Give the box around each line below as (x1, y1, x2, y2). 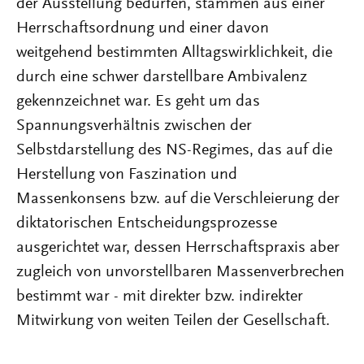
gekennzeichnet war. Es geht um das (16, 93, 260, 110)
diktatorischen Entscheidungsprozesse (16, 215, 277, 232)
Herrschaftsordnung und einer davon (16, 20, 269, 37)
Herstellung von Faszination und (16, 167, 237, 183)
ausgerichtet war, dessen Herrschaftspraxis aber (16, 240, 340, 256)
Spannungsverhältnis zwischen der (16, 118, 252, 134)
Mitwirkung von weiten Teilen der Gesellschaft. (16, 313, 330, 329)
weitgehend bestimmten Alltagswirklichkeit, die (16, 45, 332, 61)
